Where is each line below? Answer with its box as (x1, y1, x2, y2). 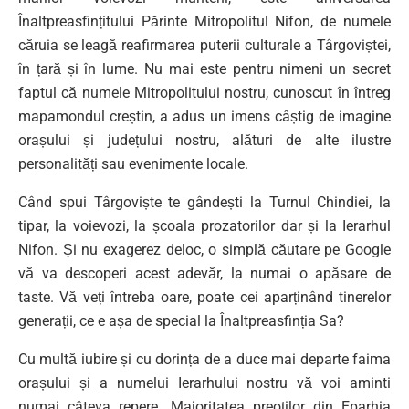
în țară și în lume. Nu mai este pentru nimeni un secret (18, 59, 391, 78)
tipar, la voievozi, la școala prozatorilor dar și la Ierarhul (18, 216, 391, 235)
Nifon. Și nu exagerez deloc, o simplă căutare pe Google (18, 240, 391, 258)
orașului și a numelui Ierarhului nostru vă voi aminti (18, 373, 391, 392)
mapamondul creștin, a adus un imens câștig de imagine (18, 107, 391, 125)
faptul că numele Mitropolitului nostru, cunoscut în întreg (18, 83, 391, 101)
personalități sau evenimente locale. (18, 154, 248, 173)
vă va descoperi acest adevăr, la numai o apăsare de (18, 264, 391, 282)
